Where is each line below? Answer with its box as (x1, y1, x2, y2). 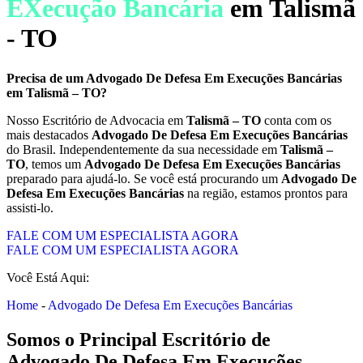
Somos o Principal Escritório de (6, 328, 271, 350)
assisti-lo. (6, 200, 53, 215)
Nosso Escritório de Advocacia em (6, 113, 186, 127)
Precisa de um (6, 70, 86, 85)
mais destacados (6, 127, 92, 142)
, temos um (25, 156, 84, 171)
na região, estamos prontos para (184, 186, 348, 200)
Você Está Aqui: (6, 270, 89, 284)
